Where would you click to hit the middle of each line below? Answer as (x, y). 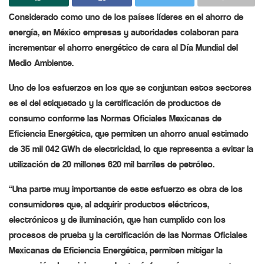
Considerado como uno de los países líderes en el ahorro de (126, 16)
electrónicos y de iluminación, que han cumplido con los (117, 219)
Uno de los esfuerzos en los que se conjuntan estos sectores (130, 87)
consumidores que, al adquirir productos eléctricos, (109, 204)
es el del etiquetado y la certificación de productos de (115, 103)
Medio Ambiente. (41, 62)
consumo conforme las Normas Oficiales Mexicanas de (115, 118)
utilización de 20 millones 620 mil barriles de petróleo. (112, 164)
